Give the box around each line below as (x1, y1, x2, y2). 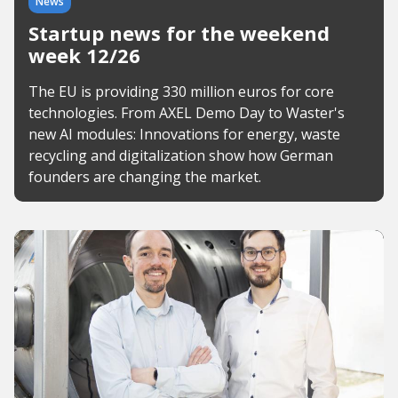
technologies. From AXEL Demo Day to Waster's (28, 103, 345, 123)
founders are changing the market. (28, 167, 261, 187)
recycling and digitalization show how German (28, 146, 333, 165)
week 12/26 (28, 42, 140, 68)
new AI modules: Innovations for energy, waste (28, 124, 340, 144)
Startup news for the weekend (28, 20, 330, 46)
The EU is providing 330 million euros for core (28, 82, 334, 101)
